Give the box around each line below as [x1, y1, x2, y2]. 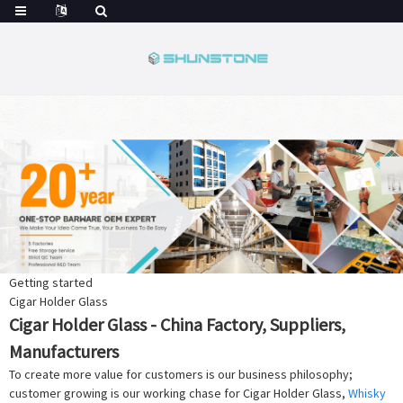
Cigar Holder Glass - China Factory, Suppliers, [9, 313, 345, 336]
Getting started [9, 274, 93, 291]
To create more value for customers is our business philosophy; [9, 366, 353, 383]
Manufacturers [9, 340, 119, 363]
